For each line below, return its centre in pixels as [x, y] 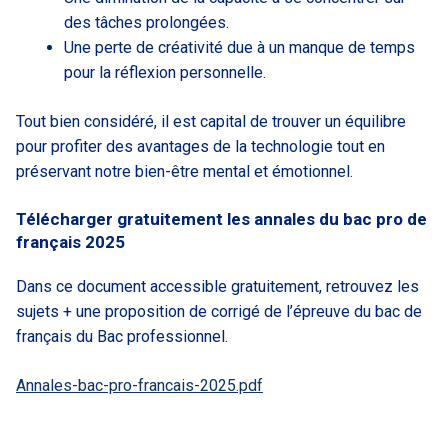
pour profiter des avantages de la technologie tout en [200, 147]
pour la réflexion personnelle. [165, 73]
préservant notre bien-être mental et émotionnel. [184, 172]
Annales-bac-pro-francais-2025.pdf [139, 386]
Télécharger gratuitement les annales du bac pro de [221, 219]
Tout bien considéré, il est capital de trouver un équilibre [211, 122]
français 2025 [70, 242]
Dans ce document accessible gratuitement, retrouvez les [217, 287]
